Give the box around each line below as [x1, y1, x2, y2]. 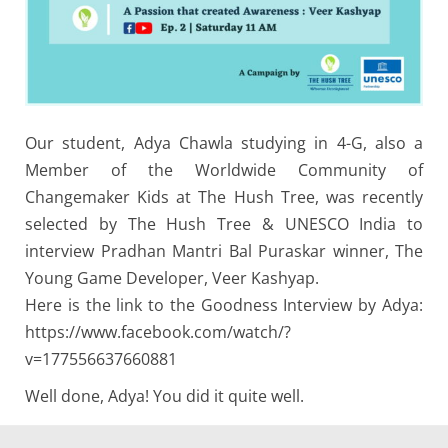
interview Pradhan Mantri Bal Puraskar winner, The [25, 240, 423, 262]
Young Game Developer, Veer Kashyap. [25, 267, 319, 289]
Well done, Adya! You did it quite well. [25, 385, 304, 407]
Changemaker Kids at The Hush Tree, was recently [25, 186, 423, 208]
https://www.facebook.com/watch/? [25, 321, 291, 343]
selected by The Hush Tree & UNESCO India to [25, 213, 423, 235]
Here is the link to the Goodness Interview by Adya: [25, 294, 423, 316]
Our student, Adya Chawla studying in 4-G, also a [25, 132, 423, 154]
